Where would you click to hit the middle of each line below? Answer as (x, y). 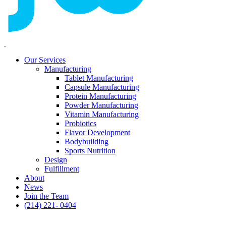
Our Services (45, 60)
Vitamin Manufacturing (102, 114)
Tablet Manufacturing (99, 78)
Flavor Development (97, 132)
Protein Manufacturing (100, 96)
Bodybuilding (87, 141)
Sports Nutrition (90, 150)
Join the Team (46, 196)
